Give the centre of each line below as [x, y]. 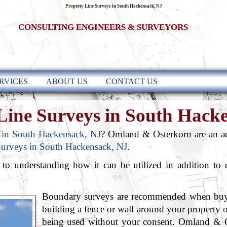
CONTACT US [132, 81]
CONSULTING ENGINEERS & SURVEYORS [103, 27]
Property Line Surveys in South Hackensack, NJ [113, 6]
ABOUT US [67, 81]
